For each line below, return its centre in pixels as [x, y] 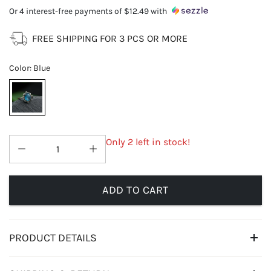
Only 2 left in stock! [148, 142]
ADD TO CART [135, 190]
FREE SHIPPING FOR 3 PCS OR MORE [110, 39]
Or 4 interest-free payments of [66, 11]
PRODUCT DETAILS [53, 237]
